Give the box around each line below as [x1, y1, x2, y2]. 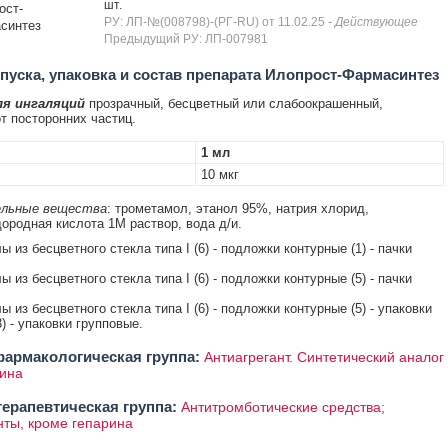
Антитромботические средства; [180, 399, 385, 415]
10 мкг [200, 167, 239, 182]
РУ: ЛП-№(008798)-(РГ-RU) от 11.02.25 [103, 15, 328, 29]
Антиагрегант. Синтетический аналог [203, 349, 444, 365]
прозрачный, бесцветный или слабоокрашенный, [84, 96, 383, 111]
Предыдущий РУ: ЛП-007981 [103, 32, 268, 46]
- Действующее [327, 15, 418, 29]
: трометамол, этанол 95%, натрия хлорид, [106, 201, 369, 216]
